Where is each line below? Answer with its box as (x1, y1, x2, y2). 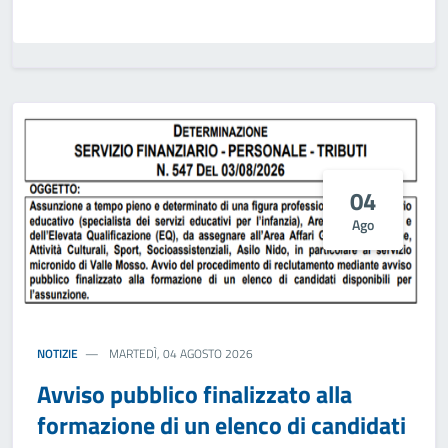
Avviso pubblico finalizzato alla (37, 376, 352, 412)
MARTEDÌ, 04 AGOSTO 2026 (106, 344, 254, 363)
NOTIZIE (37, 344, 78, 363)
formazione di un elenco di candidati (37, 407, 406, 443)
